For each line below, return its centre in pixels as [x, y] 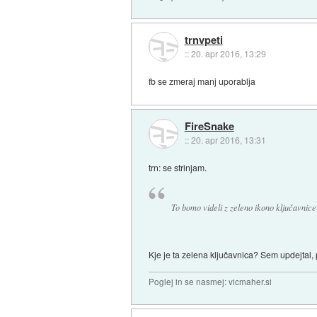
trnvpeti [203, 40]
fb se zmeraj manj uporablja [202, 81]
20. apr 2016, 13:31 [228, 140]
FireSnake [209, 126]
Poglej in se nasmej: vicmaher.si [211, 281]
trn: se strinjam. [178, 168]
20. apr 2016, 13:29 [228, 54]
